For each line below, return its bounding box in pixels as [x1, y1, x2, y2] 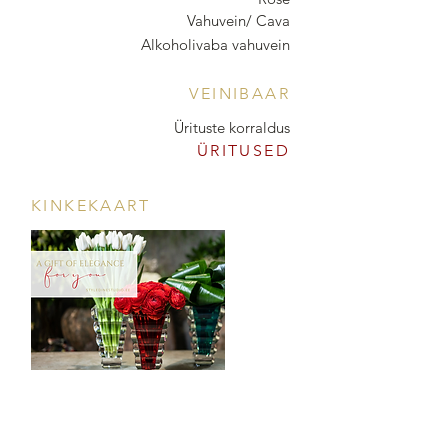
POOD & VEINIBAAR [106, 414, 290, 433]
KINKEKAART [31, 196, 150, 215]
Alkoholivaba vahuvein [141, 35, 290, 54]
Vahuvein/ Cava [187, 11, 290, 30]
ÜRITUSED [196, 141, 290, 160]
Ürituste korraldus [174, 118, 290, 137]
